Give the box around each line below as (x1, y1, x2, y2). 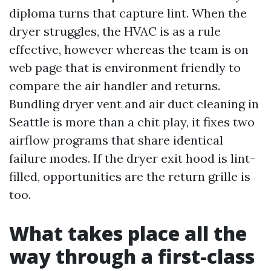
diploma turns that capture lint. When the (9, 5, 247, 21)
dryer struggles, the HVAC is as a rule (9, 24, 221, 39)
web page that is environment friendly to (9, 60, 241, 76)
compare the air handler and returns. (9, 78, 220, 94)
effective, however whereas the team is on (9, 42, 249, 57)
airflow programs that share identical (9, 132, 223, 148)
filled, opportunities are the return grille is (9, 169, 250, 184)
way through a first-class (9, 243, 255, 270)
